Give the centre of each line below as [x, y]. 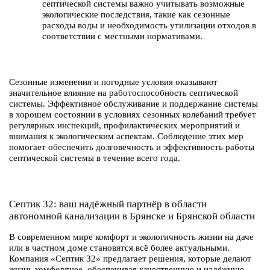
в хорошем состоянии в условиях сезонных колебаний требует [133, 115]
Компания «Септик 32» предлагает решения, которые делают [130, 259]
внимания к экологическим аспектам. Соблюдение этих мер [126, 136]
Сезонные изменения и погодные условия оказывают [113, 82]
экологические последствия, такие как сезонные [136, 14]
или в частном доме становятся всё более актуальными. [119, 248]
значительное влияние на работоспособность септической [124, 93]
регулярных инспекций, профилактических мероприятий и [124, 125]
